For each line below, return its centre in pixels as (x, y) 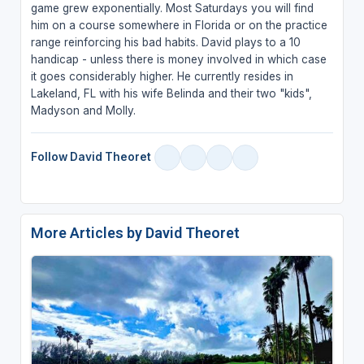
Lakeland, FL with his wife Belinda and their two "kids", (171, 93)
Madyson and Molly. (83, 110)
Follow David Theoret (91, 157)
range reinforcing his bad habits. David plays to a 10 (165, 42)
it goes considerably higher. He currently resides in (162, 76)
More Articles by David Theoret (135, 232)
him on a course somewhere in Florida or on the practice (179, 25)
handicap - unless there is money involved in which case (178, 59)
